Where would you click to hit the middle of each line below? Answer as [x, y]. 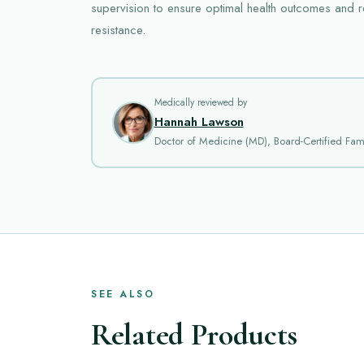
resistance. [118, 30]
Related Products [195, 334]
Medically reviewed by [200, 102]
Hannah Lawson [199, 122]
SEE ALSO [123, 294]
